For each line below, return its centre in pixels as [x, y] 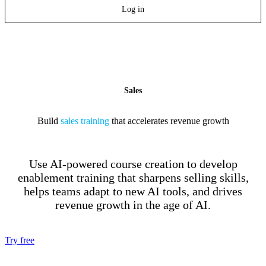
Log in [133, 9]
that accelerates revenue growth [169, 121]
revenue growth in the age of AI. [133, 205]
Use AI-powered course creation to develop [133, 164]
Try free [20, 240]
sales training [85, 121]
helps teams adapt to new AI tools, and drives [133, 191]
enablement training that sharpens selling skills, [133, 178]
